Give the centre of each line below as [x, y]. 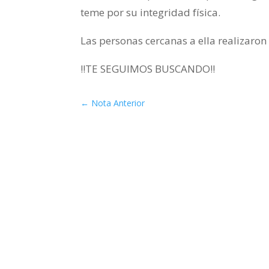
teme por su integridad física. [151, 13]
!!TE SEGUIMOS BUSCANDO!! [148, 69]
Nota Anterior [118, 103]
